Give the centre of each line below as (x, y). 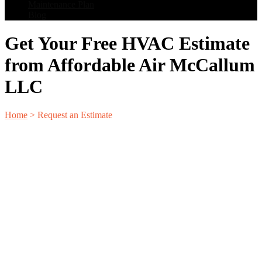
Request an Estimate (75, 115)
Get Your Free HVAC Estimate (127, 43)
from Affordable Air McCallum (130, 65)
